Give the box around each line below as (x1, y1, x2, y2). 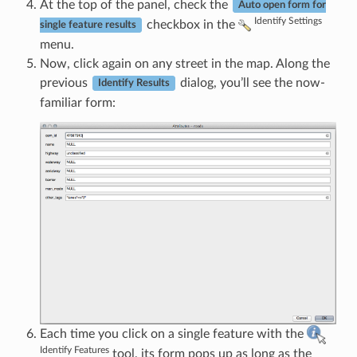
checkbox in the (143, 18, 238, 31)
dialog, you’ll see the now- (176, 76, 325, 89)
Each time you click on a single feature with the (39, 328, 307, 341)
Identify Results (97, 78, 170, 88)
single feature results (39, 20, 136, 30)
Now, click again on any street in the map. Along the (39, 57, 330, 70)
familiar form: (39, 96, 116, 109)
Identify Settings (253, 15, 322, 25)
